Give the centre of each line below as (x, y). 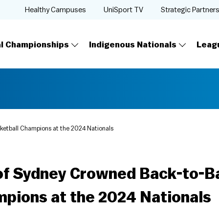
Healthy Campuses (55, 10)
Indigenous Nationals (133, 45)
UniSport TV (123, 10)
